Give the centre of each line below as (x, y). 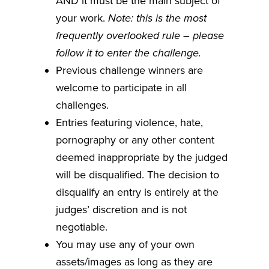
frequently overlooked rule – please (140, 35)
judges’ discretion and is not (121, 209)
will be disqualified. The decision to (137, 174)
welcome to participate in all (121, 87)
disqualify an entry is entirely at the (137, 192)
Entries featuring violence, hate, (129, 122)
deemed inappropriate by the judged (141, 157)
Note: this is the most (157, 18)
